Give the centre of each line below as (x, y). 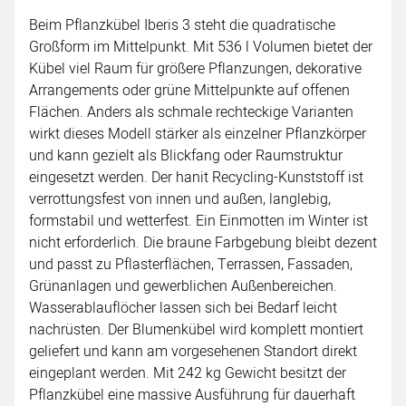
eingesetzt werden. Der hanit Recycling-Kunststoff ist (196, 177)
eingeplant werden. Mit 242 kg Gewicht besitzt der (188, 373)
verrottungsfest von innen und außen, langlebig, (180, 199)
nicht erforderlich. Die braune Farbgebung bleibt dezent (203, 242)
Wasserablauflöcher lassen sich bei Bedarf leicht (183, 308)
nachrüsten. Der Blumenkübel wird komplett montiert (196, 329)
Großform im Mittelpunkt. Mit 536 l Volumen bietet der (201, 47)
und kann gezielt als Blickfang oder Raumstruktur (186, 155)
